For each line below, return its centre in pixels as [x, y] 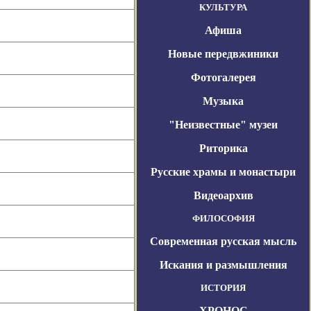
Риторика [223, 148]
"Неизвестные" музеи [223, 125]
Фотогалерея [223, 77]
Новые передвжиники [223, 54]
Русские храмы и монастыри [223, 172]
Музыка [223, 101]
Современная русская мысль [223, 241]
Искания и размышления [223, 265]
